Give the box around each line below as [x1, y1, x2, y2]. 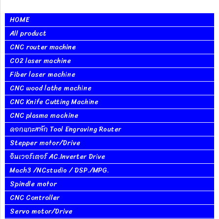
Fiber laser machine [10, 68, 75, 81]
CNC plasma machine [10, 109, 78, 122]
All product [10, 27, 46, 40]
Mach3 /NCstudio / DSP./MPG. [10, 164, 109, 176]
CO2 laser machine [10, 55, 71, 67]
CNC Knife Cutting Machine [10, 96, 98, 108]
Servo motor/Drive [10, 205, 72, 218]
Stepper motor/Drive [10, 137, 80, 149]
